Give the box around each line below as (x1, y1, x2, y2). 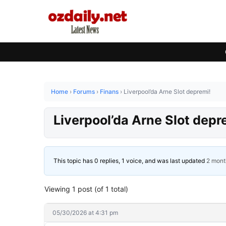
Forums (73, 88, 95, 95)
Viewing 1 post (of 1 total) (44, 185, 128, 193)
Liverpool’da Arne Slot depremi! (124, 88, 210, 95)
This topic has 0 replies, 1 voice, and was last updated (53, 157, 206, 164)
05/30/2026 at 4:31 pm (52, 209, 118, 216)
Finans (100, 88, 119, 95)
